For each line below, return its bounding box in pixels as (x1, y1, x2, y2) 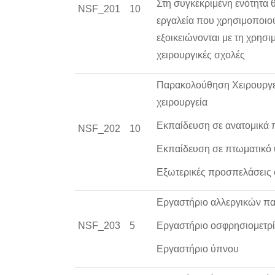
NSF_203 (78, 220, 120, 231)
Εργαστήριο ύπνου (157, 244, 239, 254)
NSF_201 (78, 4, 120, 14)
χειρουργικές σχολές (157, 50, 245, 60)
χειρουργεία (157, 97, 207, 107)
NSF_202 (78, 123, 120, 134)
